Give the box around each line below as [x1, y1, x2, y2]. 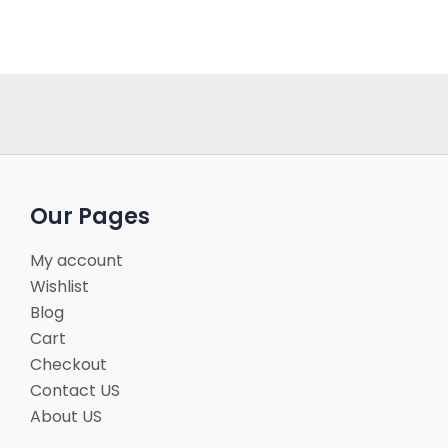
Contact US [30, 379, 120, 402]
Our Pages [30, 200, 150, 232]
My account [30, 249, 123, 272]
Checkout [30, 353, 107, 376]
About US [30, 405, 102, 428]
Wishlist [30, 275, 89, 298]
